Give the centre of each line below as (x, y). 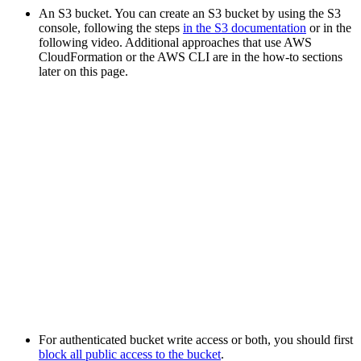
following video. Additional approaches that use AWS (175, 42)
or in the (329, 28)
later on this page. (83, 71)
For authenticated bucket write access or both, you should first (196, 340)
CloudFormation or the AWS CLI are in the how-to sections (191, 57)
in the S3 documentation (245, 28)
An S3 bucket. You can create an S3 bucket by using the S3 (190, 13)
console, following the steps (111, 28)
